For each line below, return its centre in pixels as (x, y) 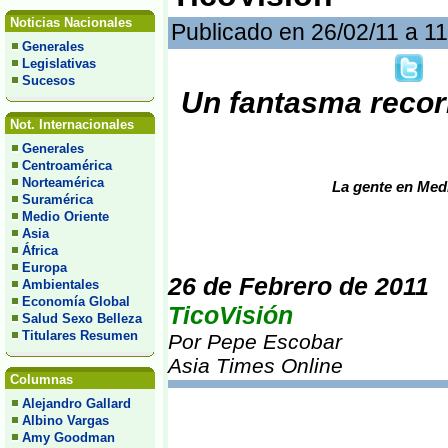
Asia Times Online (255, 365)
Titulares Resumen (80, 335)
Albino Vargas (65, 420)
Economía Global (76, 301)
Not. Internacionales (70, 124)
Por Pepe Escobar (255, 341)
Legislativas (59, 63)
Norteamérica (63, 182)
